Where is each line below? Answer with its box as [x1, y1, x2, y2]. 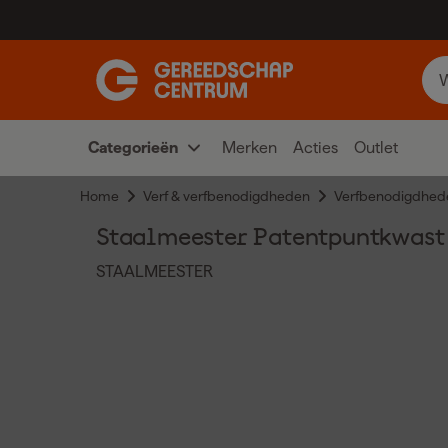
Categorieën [88, 139, 178, 156]
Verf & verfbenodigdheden [143, 188, 310, 204]
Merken [222, 139, 277, 156]
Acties [293, 139, 338, 156]
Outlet [354, 139, 398, 156]
